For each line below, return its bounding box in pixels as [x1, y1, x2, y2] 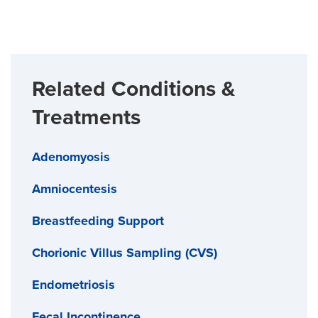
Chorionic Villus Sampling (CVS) [32, 244, 217, 261]
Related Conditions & [32, 75, 235, 102]
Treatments [32, 104, 141, 131]
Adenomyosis [32, 148, 110, 165]
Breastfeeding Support [32, 212, 164, 229]
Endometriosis [32, 276, 115, 292]
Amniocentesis [32, 180, 117, 197]
